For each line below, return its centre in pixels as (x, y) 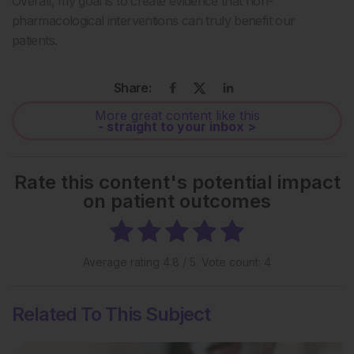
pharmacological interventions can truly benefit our (154, 21)
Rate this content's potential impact (177, 183)
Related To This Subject (111, 314)
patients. (35, 40)
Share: (133, 88)
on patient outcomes (177, 201)
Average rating (123, 262)
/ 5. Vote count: (222, 262)
